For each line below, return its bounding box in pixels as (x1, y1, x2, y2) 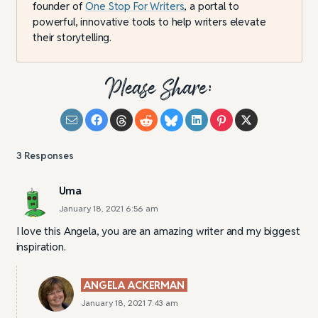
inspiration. (16, 240, 66, 254)
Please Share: (105, 70, 213, 107)
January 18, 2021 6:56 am (58, 203, 158, 214)
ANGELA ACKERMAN (84, 278, 185, 292)
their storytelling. (33, 31, 112, 45)
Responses (24, 148, 74, 162)
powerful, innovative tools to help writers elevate (33, 15, 266, 29)
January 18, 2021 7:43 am (80, 297, 178, 309)
